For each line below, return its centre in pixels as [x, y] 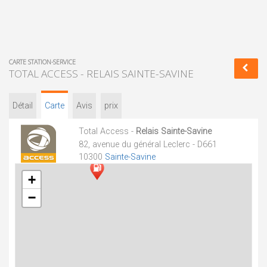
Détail [23, 106]
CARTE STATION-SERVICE [42, 62]
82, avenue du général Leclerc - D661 [148, 145]
